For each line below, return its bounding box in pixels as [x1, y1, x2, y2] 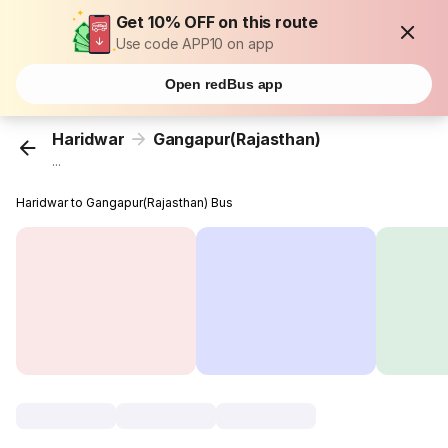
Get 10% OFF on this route [115, 12, 319, 32]
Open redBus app [164, 76, 284, 92]
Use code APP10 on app [115, 35, 274, 52]
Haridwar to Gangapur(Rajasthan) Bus [16, 195, 234, 211]
